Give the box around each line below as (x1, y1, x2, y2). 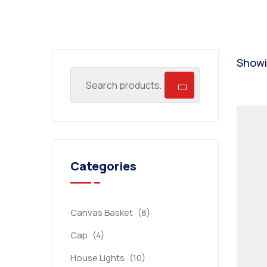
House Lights (70, 252, 125, 264)
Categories (70, 158, 136, 174)
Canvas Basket (70, 206, 133, 219)
